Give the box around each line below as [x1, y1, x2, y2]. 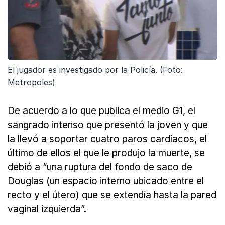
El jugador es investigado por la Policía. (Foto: [8, 65, 183, 75]
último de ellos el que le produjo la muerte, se [8, 147, 205, 159]
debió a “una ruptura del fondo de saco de [8, 161, 192, 173]
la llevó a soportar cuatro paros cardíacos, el [8, 133, 207, 145]
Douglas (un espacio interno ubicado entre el [8, 175, 204, 187]
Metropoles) [8, 77, 55, 88]
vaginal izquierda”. [8, 203, 86, 215]
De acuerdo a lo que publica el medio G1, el [8, 105, 195, 117]
